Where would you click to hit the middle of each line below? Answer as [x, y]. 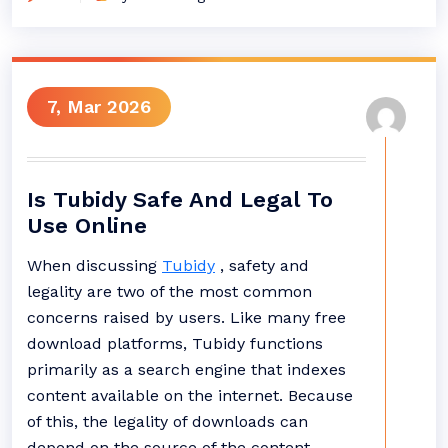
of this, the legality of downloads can [167, 421]
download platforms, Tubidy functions [175, 343]
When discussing [94, 265]
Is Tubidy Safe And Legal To [180, 199]
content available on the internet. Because [190, 395]
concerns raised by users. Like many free [186, 317]
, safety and [262, 265]
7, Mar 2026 [99, 106]
